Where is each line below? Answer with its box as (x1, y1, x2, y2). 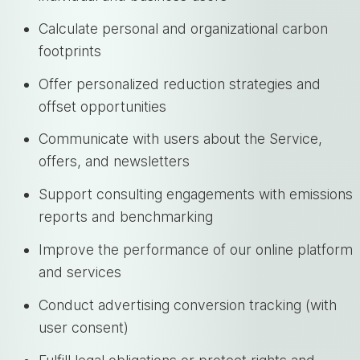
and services (39, 264, 121, 280)
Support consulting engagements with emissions (39, 186, 353, 203)
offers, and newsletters (39, 153, 190, 170)
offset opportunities (39, 97, 166, 115)
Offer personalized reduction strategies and (39, 75, 321, 92)
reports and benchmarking (39, 208, 213, 226)
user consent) (39, 318, 129, 336)
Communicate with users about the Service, (39, 130, 322, 148)
